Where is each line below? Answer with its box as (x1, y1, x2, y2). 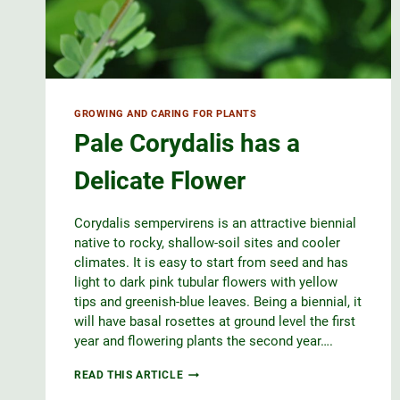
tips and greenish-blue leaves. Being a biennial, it (74, 294, 362, 311)
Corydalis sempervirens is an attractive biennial (74, 215, 356, 232)
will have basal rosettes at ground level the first (74, 313, 355, 330)
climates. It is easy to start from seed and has (74, 254, 348, 271)
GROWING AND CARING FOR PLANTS (74, 107, 257, 120)
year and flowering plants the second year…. (74, 333, 333, 350)
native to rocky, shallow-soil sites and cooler (74, 235, 340, 252)
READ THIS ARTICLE (74, 369, 184, 382)
